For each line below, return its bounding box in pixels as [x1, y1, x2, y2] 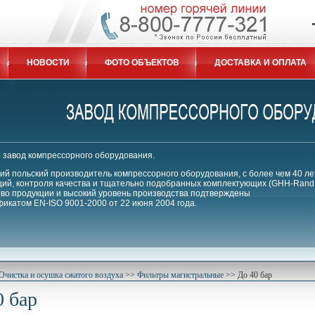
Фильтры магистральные [137, 270, 224, 280]
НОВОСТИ [27, 58, 70, 67]
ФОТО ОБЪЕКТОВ [105, 58, 179, 67]
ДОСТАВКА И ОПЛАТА [214, 58, 307, 67]
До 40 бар [238, 270, 272, 280]
